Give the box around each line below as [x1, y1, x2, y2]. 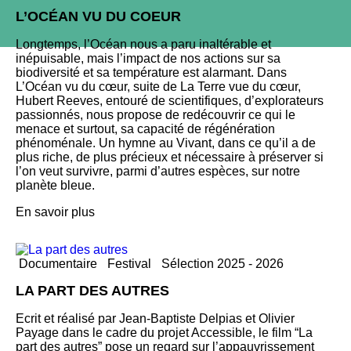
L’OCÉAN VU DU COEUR [16, 8, 181, 24]
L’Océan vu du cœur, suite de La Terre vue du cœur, [16, 79, 301, 93]
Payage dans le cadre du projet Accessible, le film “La [16, 325, 313, 339]
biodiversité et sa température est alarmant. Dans [16, 65, 287, 79]
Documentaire [19, 256, 97, 270]
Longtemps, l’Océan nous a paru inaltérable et [16, 37, 271, 51]
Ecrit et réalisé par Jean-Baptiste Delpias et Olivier [16, 311, 295, 325]
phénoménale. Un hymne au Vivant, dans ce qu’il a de [16, 136, 316, 150]
